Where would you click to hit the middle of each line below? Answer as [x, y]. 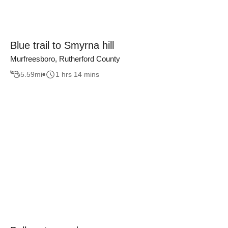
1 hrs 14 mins [77, 75]
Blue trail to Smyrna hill [62, 45]
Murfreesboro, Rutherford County [65, 59]
